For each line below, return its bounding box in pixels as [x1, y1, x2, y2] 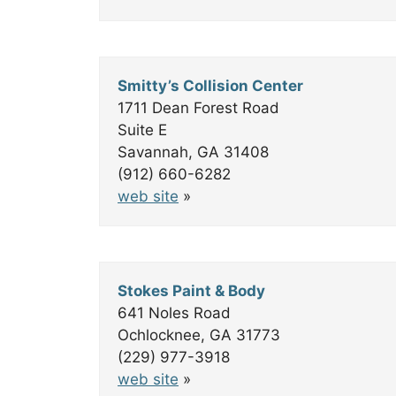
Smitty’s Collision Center [118, 77, 303, 95]
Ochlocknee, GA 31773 [118, 326, 280, 344]
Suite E [118, 121, 167, 139]
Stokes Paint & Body [118, 282, 265, 300]
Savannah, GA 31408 [118, 143, 269, 161]
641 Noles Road [118, 304, 231, 322]
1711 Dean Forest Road [118, 99, 279, 117]
